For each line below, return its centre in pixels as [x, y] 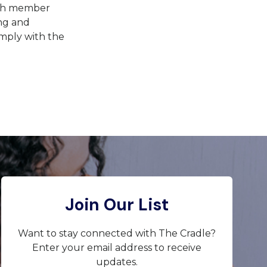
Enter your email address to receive [117, 247]
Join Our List [117, 204]
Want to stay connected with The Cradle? [117, 233]
